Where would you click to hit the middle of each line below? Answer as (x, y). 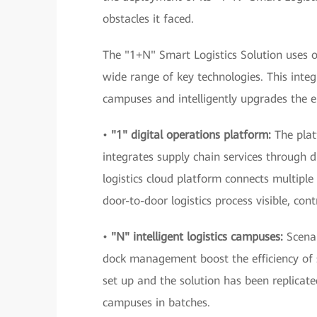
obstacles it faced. (148, 19)
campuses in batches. (156, 302)
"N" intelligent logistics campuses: (199, 237)
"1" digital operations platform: (193, 135)
